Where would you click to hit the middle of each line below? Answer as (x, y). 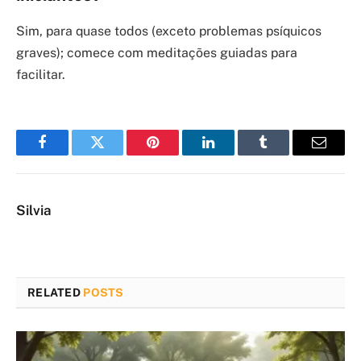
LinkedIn (233, 154)
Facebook (69, 154)
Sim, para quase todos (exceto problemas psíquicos (169, 31)
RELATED (56, 292)
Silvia (34, 210)
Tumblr (284, 154)
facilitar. (41, 74)
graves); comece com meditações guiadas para (157, 52)
